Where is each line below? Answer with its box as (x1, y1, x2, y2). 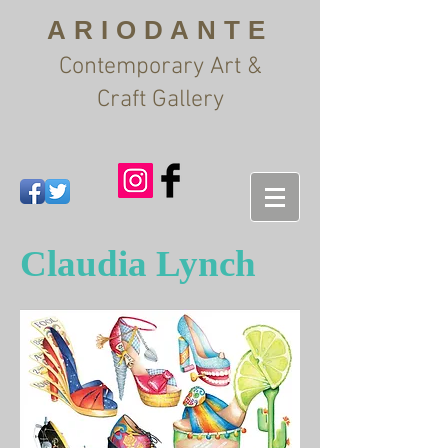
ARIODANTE (47, 15, 273, 45)
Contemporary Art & (58, 53, 262, 81)
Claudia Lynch (20, 243, 256, 284)
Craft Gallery (96, 86, 224, 114)
